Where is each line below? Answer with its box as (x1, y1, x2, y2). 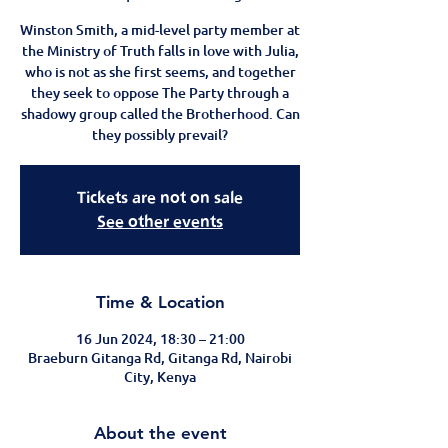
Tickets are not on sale (77, 188, 243, 207)
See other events (97, 212, 223, 231)
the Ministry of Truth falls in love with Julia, (21, 41, 299, 60)
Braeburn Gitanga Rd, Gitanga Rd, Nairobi (28, 348, 292, 367)
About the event (93, 423, 227, 443)
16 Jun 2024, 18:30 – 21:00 (75, 329, 245, 348)
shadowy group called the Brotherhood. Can (20, 104, 300, 123)
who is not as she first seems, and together (24, 62, 296, 81)
